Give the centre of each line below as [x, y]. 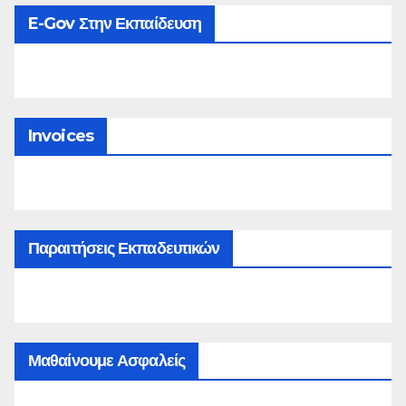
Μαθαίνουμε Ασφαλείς [106, 360]
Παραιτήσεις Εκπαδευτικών [124, 248]
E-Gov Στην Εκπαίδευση [115, 23]
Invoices [61, 135]
